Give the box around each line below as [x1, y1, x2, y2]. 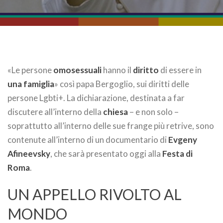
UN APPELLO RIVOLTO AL [7, 185, 182, 203]
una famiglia [7, 79, 54, 89]
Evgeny [168, 134, 197, 145]
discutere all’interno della [7, 107, 103, 117]
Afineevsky [7, 148, 50, 159]
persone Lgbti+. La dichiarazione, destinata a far [7, 93, 185, 103]
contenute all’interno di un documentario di [7, 134, 168, 145]
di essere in [159, 65, 202, 75]
